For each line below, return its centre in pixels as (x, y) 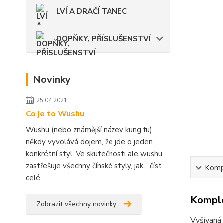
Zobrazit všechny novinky (76, 204)
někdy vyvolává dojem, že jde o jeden (89, 142)
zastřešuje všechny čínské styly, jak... (88, 166)
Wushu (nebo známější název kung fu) (89, 130)
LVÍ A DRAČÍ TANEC (92, 11)
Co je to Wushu (55, 114)
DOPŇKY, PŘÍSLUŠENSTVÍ (104, 39)
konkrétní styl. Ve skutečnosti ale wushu (94, 154)
